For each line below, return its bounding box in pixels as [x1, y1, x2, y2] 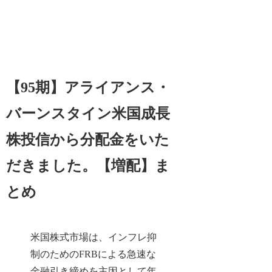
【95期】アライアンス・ [6, 79, 171, 95]
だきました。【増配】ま [6, 157, 171, 174]
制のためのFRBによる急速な [30, 248, 157, 259]
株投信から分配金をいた [6, 131, 170, 148]
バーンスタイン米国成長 [6, 105, 171, 121]
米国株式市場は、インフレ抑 [30, 231, 157, 242]
